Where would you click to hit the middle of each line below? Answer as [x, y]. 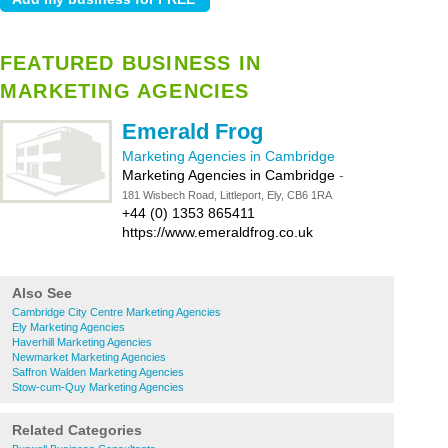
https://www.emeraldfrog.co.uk [217, 232]
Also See [42, 293]
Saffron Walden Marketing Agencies [98, 372]
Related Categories [77, 430]
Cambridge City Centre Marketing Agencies [116, 312]
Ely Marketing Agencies [68, 327]
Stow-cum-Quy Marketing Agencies [98, 387]
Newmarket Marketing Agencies [89, 357]
